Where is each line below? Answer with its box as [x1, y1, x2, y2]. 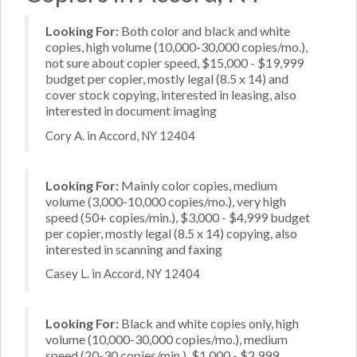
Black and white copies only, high [119, 316, 299, 331]
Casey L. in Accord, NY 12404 [45, 266, 200, 280]
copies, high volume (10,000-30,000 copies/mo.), [45, 39, 308, 54]
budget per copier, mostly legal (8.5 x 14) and [45, 71, 288, 86]
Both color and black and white [119, 23, 290, 38]
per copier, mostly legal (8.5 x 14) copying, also [45, 225, 297, 241]
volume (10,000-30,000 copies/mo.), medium [45, 331, 288, 347]
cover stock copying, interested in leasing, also [45, 87, 296, 102]
